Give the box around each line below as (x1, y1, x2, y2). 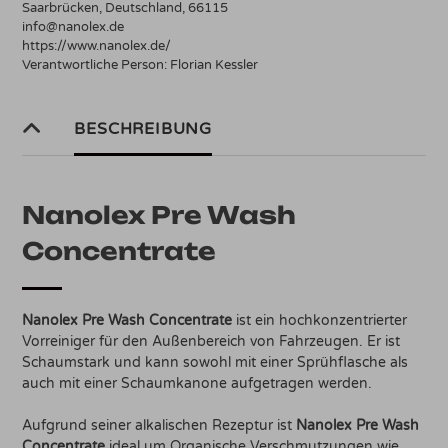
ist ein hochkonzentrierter (232, 312, 408, 330)
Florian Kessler (170, 57, 259, 74)
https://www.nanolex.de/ (22, 38, 172, 55)
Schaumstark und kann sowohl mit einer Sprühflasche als (22, 354, 409, 372)
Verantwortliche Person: (22, 57, 171, 74)
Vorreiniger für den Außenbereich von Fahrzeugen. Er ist (22, 333, 401, 351)
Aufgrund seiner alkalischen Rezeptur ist (22, 417, 297, 435)
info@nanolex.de (22, 19, 125, 36)
